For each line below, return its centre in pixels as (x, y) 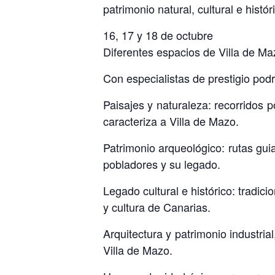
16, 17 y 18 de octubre (158, 35)
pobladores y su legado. (162, 164)
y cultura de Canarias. (157, 207)
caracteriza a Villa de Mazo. (171, 121)
